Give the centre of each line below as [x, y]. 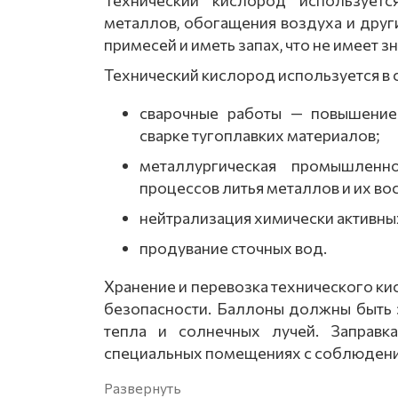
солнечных [213, 330]
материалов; [332, 135]
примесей [140, 44]
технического [320, 286]
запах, [259, 44]
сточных [260, 248]
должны [317, 308]
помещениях [252, 353]
